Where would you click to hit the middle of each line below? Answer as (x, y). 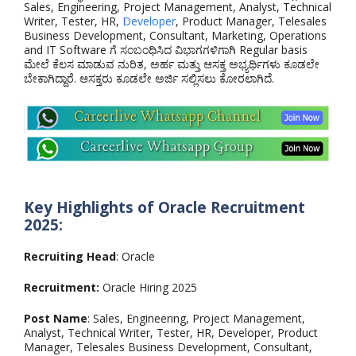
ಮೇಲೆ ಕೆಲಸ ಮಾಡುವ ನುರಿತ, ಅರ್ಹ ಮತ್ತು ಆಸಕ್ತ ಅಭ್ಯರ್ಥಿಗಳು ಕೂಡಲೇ (172, 64)
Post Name (56, 318)
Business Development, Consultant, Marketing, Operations (175, 36)
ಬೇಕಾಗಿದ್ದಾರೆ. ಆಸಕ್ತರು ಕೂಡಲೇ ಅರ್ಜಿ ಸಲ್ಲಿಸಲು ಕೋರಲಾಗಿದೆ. (149, 79)
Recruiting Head (70, 256)
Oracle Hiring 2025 (150, 287)
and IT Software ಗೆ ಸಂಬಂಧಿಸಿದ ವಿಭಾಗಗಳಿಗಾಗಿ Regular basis (166, 50)
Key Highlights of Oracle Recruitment (164, 207)
